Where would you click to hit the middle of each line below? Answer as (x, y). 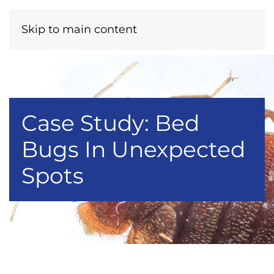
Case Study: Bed (110, 123)
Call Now (188, 28)
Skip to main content (79, 29)
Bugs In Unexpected (133, 149)
